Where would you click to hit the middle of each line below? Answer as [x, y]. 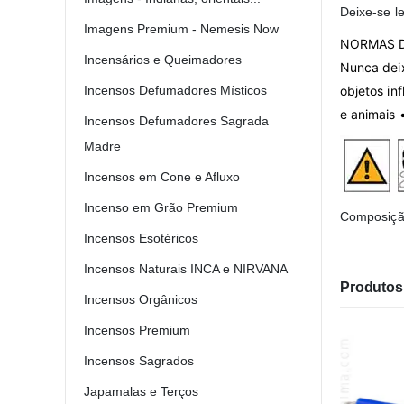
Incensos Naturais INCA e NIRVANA [186, 269]
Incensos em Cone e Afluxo [162, 177]
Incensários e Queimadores [163, 60]
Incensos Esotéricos [141, 239]
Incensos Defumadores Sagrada [176, 121]
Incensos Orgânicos [141, 300]
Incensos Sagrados [139, 361]
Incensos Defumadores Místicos [175, 91]
